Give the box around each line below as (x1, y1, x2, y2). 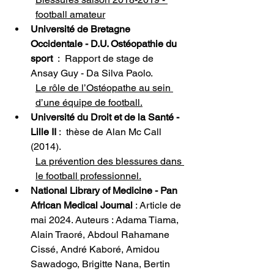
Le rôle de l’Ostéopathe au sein (35, 81, 173, 94)
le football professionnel (35, 169, 139, 182)
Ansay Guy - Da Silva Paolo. (31, 67, 153, 79)
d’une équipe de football (35, 96, 140, 108)
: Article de (133, 199, 183, 211)
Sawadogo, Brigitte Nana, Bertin (31, 257, 172, 270)
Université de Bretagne (31, 23, 133, 35)
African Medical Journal (31, 199, 133, 211)
